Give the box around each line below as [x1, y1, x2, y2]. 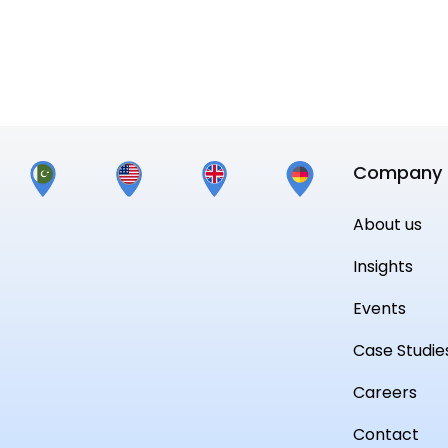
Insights [352, 255, 413, 278]
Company [352, 160, 442, 185]
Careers [352, 381, 417, 404]
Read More [102, 31, 189, 54]
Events [352, 297, 406, 320]
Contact [352, 423, 419, 446]
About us [352, 213, 422, 236]
